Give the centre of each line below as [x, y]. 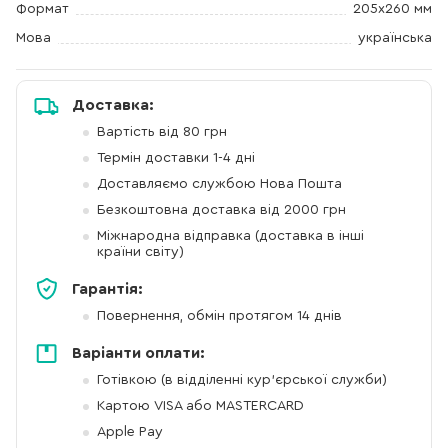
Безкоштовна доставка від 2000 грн [221, 210]
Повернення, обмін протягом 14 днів [219, 316]
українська [395, 38]
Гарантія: [107, 289]
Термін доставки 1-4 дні [176, 158]
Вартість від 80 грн [162, 132]
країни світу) [140, 252]
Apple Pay [130, 432]
